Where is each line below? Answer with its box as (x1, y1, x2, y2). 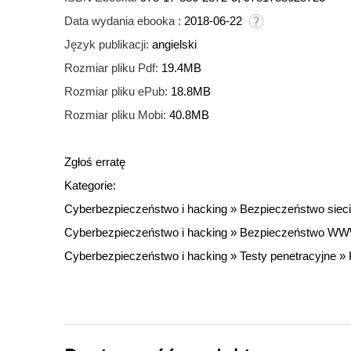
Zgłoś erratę (64, 155, 125, 169)
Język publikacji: (64, 38, 149, 52)
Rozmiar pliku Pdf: (64, 61, 158, 75)
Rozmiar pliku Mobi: (64, 108, 166, 122)
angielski (152, 38, 197, 52)
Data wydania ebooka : (64, 14, 181, 28)
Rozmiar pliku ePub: (64, 85, 168, 99)
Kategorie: (64, 179, 116, 193)
